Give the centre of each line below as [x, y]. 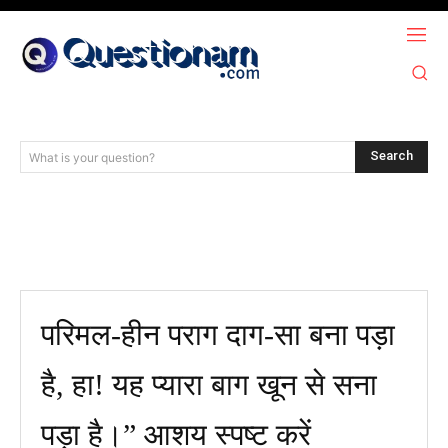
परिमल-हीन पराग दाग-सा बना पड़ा [218, 334]
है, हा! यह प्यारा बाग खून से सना [209, 384]
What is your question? [92, 156]
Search [391, 156]
